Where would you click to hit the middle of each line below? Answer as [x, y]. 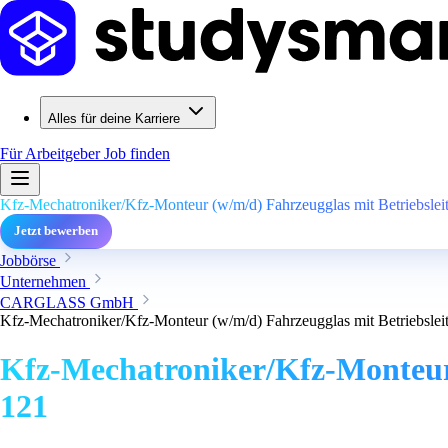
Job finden [137, 153]
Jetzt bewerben [56, 231]
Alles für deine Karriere [114, 118]
